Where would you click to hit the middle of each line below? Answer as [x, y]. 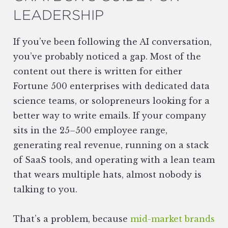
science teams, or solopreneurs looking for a [111, 101]
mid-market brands [173, 219]
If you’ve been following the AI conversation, [112, 42]
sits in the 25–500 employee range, [90, 130]
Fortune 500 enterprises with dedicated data [111, 86]
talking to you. [45, 189]
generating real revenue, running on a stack [111, 145]
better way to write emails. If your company [110, 116]
